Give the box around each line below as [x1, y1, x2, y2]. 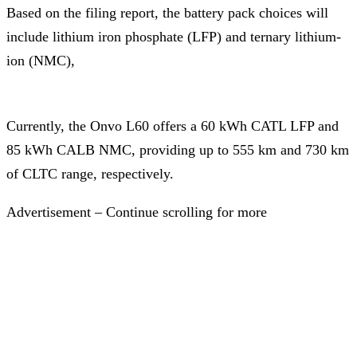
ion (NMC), [6, 53, 75, 69]
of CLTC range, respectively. [6, 166, 174, 182]
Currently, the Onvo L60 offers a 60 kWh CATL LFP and [6, 118, 339, 135]
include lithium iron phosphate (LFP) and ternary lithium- [6, 29, 341, 45]
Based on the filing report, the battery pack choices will [6, 5, 328, 22]
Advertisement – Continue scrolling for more [6, 204, 267, 221]
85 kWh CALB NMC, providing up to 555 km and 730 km [6, 142, 349, 159]
